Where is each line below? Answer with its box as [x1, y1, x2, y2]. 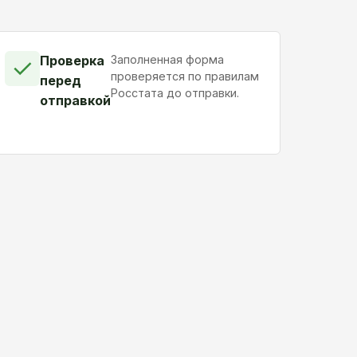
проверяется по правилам [111, 69, 260, 83]
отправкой [40, 92, 112, 108]
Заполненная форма [111, 52, 225, 66]
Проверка [40, 52, 105, 69]
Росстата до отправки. [111, 85, 240, 100]
